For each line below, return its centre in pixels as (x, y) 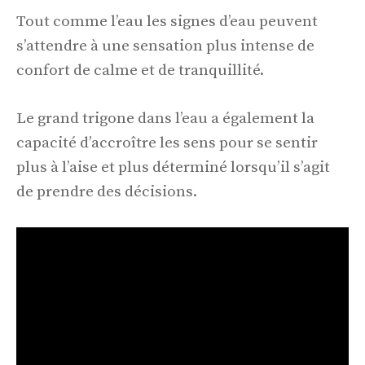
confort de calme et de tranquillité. (140, 71)
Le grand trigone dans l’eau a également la (165, 118)
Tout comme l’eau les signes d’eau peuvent (167, 22)
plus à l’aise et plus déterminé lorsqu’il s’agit (173, 167)
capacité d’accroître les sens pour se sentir (167, 143)
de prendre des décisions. (107, 191)
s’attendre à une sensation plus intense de (165, 46)
